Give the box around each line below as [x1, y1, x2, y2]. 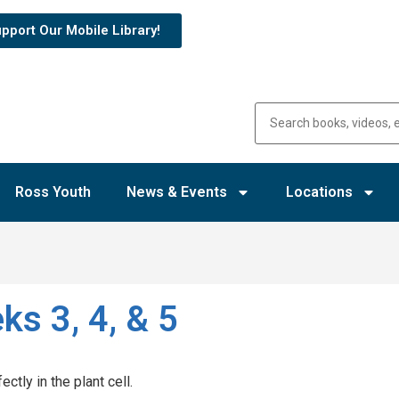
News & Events [126, 183, 227, 200]
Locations [286, 183, 353, 200]
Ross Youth [15, 183, 91, 200]
